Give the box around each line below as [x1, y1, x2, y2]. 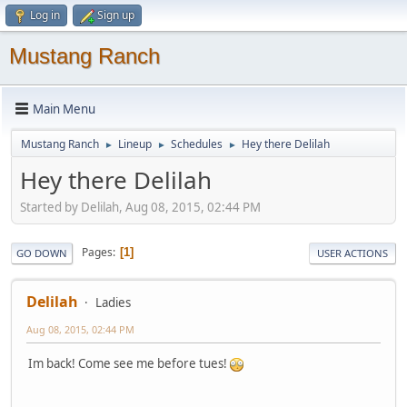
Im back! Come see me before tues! [28, 354, 230, 372]
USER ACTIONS [317, 245, 388, 260]
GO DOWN [16, 245, 67, 260]
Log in [30, 7, 60, 23]
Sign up [97, 7, 134, 23]
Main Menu [33, 100, 95, 117]
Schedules [171, 136, 223, 152]
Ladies [95, 293, 131, 311]
